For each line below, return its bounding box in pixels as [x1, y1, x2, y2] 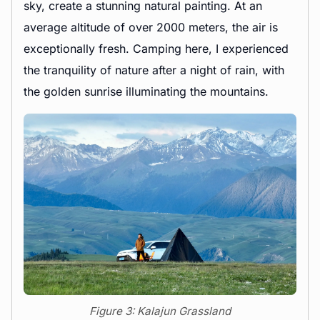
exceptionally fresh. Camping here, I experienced [24, 41, 289, 56]
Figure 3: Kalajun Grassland [89, 304, 231, 319]
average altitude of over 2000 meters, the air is [24, 19, 278, 34]
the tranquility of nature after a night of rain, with [24, 62, 284, 77]
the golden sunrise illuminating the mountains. [24, 84, 269, 99]
